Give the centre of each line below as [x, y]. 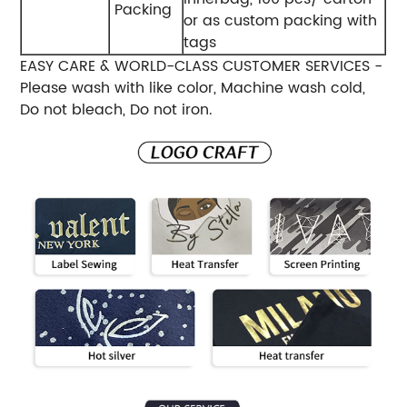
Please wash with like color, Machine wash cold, [193, 88]
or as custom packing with [281, 20]
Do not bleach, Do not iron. [117, 109]
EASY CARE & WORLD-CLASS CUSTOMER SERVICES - [202, 66]
